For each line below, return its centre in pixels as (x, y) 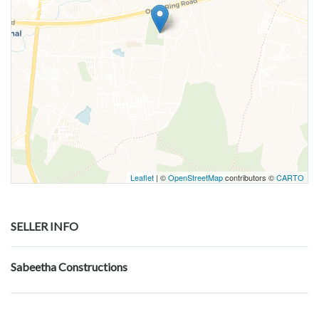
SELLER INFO (45, 226)
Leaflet (142, 178)
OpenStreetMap (195, 178)
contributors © (250, 178)
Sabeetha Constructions (69, 267)
